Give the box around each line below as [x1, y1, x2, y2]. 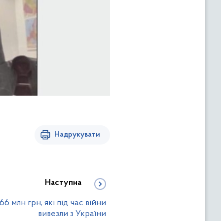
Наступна [45, 178, 81, 187]
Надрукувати [54, 130, 100, 139]
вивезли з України [38, 209, 106, 219]
